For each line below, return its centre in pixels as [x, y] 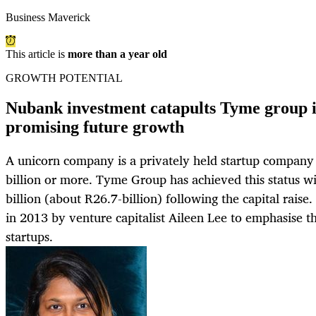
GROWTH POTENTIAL [64, 78]
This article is [37, 54]
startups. [29, 237]
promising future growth [95, 127]
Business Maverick [48, 18]
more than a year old [117, 54]
